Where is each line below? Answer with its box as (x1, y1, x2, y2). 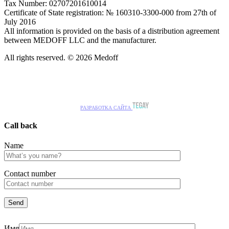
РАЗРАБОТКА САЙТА (80, 104, 133, 110)
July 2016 (4, 17, 36, 26)
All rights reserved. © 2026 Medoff (4, 53, 118, 62)
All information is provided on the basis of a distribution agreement (4, 26, 219, 35)
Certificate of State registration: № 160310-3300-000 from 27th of (4, 8, 216, 17)
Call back (4, 121, 37, 130)
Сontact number (4, 169, 56, 178)
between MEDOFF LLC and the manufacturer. (4, 35, 156, 44)
